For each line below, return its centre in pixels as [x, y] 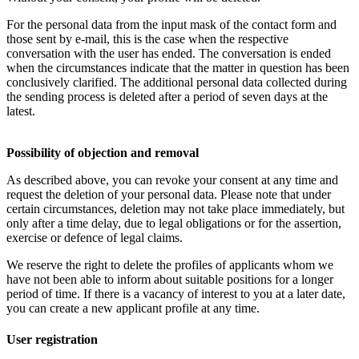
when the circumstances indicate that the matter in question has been [178, 68]
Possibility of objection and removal [103, 153]
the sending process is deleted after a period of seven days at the [167, 97]
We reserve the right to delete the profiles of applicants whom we [170, 265]
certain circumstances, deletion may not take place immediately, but [175, 209]
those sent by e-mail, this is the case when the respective [147, 39]
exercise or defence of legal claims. [95, 238]
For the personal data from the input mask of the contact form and [171, 25]
